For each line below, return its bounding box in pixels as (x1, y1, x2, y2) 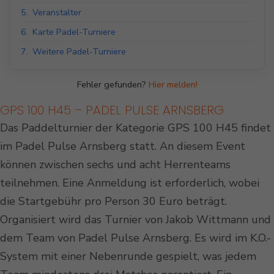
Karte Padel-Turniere (32, 26, 116, 39)
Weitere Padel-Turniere (32, 45, 126, 58)
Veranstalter (32, 6, 81, 19)
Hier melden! (148, 78, 198, 91)
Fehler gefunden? (76, 78, 149, 91)
